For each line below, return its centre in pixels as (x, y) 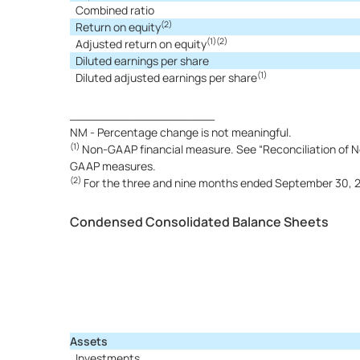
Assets (89, 341)
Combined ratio (115, 10)
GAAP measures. (113, 166)
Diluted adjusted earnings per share (166, 78)
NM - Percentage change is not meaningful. (181, 132)
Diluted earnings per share (142, 61)
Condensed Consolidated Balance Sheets (199, 222)
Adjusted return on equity (141, 44)
